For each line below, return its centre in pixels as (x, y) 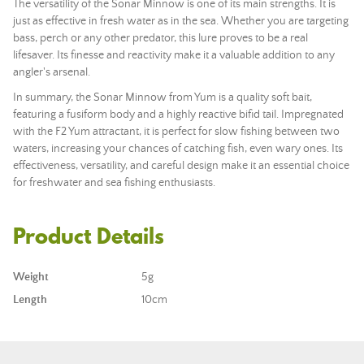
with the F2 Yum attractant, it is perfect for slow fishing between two (176, 132)
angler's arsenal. (52, 72)
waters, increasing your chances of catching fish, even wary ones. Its (178, 149)
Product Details (89, 236)
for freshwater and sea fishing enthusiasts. (114, 183)
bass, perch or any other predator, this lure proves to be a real (160, 38)
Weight (31, 277)
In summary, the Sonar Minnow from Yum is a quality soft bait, (162, 97)
